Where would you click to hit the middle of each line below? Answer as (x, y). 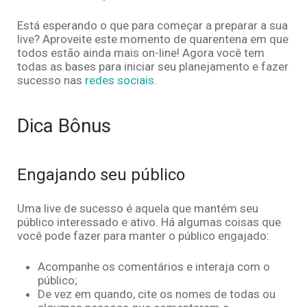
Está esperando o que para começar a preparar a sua (152, 26)
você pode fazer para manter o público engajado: (143, 236)
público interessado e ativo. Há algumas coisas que (149, 222)
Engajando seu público (101, 175)
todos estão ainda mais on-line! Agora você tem (141, 53)
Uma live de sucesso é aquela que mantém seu (138, 209)
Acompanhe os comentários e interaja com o (154, 267)
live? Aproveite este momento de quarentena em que (153, 39)
